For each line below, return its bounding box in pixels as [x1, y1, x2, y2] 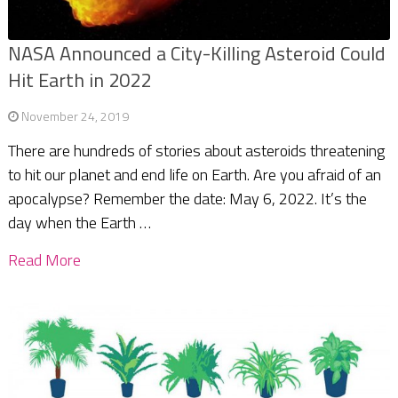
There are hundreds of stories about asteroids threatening [7, 139, 385, 163]
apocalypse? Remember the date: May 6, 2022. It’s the [7, 187, 367, 211]
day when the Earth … [7, 211, 151, 235]
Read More [7, 248, 81, 273]
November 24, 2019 [20, 107, 129, 126]
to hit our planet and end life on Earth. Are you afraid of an [7, 163, 381, 187]
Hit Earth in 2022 [7, 65, 151, 96]
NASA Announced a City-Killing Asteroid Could [7, 38, 386, 69]
